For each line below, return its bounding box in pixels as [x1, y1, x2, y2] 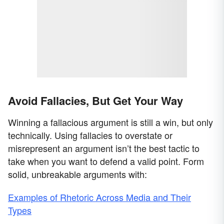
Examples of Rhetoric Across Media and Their [8, 190, 191, 204]
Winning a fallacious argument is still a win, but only [8, 115, 213, 129]
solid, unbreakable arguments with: [8, 167, 147, 181]
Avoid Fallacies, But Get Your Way [8, 92, 183, 109]
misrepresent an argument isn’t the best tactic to [8, 141, 199, 155]
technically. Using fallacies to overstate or [8, 128, 172, 142]
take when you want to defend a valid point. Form [8, 154, 204, 168]
